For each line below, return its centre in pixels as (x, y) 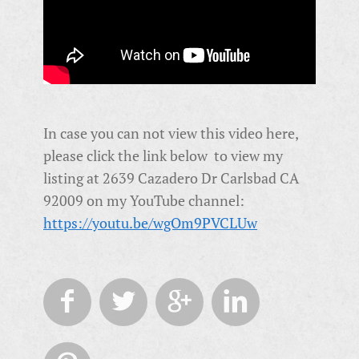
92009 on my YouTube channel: (144, 200)
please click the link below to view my (163, 155)
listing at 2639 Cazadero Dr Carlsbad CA (171, 178)
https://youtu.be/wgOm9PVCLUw (150, 223)
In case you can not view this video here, (171, 133)
